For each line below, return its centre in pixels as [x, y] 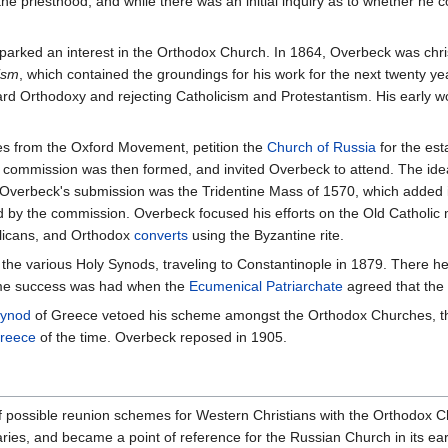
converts [161, 235]
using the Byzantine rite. [266, 235]
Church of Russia [321, 147]
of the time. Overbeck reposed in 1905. [161, 337]
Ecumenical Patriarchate [266, 286]
